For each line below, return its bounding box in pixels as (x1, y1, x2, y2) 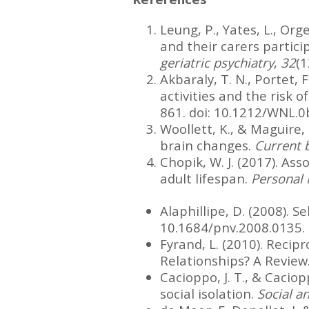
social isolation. (160, 284, 257, 302)
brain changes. (160, 136, 255, 154)
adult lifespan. (160, 169, 251, 187)
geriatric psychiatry (160, 53, 274, 71)
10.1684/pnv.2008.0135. (160, 218, 305, 236)
